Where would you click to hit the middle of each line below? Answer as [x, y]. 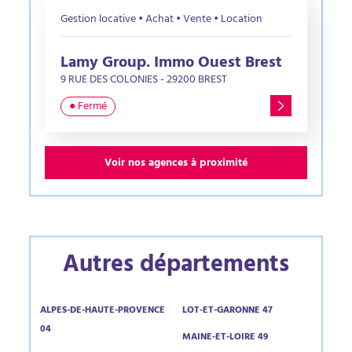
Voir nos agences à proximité [176, 164]
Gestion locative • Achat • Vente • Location [162, 20]
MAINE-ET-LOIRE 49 [225, 338]
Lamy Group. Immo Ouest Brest [172, 64]
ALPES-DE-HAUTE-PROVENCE [103, 311]
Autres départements [176, 267]
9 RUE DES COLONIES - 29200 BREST [144, 81]
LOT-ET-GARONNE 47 [227, 311]
